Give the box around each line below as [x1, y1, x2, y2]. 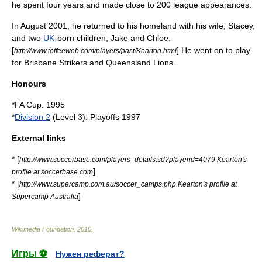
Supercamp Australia [12, 192, 78, 200]
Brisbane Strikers [24, 58, 87, 67]
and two [12, 33, 43, 43]
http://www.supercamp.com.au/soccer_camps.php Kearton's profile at [19, 180, 237, 188]
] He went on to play [177, 46, 250, 55]
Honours [12, 79, 46, 88]
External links [12, 133, 66, 143]
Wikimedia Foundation [12, 226, 74, 233]
